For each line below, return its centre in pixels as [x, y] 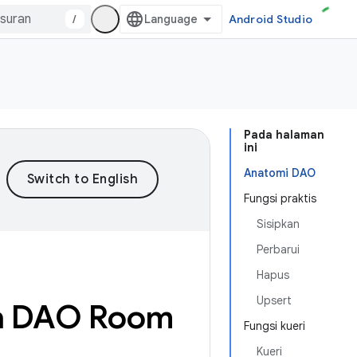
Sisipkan [278, 224]
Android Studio [270, 19]
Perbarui [278, 249]
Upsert [274, 300]
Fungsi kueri [275, 326]
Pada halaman [284, 135]
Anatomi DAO [280, 173]
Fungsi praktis [280, 198]
